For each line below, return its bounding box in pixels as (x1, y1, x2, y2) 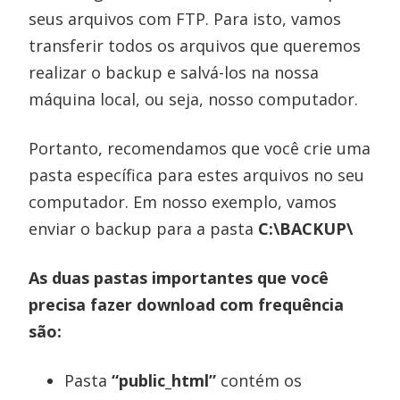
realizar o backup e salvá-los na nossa (29, 61, 320, 83)
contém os (216, 369, 303, 391)
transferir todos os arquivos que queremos (29, 34, 362, 56)
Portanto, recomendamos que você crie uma (29, 137, 371, 159)
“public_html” (112, 369, 217, 391)
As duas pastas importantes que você (29, 266, 329, 288)
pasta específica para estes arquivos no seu (29, 163, 365, 186)
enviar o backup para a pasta (29, 217, 259, 239)
